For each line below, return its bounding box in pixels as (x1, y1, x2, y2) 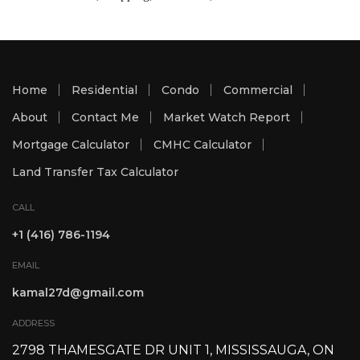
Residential (72, 83, 137, 98)
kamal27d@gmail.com (12, 285, 144, 301)
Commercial (223, 83, 292, 98)
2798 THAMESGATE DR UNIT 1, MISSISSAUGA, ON (12, 342, 334, 358)
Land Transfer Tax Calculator (12, 165, 178, 180)
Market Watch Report (163, 110, 290, 125)
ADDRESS (12, 317, 55, 329)
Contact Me (72, 110, 139, 125)
